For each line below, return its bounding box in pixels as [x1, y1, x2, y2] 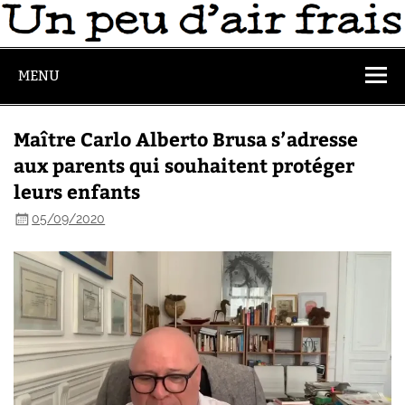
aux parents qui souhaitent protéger [14, 151, 355, 178]
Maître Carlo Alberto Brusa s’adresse [14, 125, 359, 152]
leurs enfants [14, 177, 141, 204]
